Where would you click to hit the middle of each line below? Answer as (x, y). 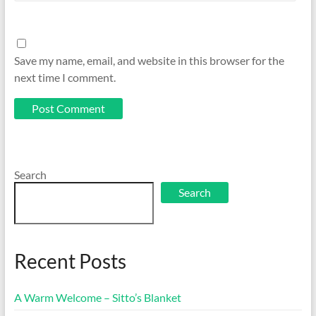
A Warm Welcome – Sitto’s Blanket (97, 297)
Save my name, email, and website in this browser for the (149, 60)
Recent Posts (70, 261)
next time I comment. (65, 77)
